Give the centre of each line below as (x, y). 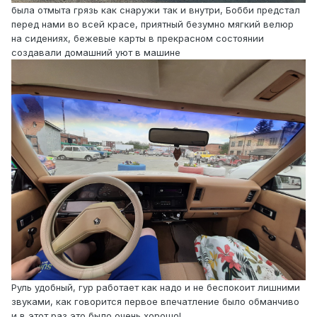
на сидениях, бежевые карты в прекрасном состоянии (138, 38)
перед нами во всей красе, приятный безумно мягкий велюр (152, 24)
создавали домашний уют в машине (96, 52)
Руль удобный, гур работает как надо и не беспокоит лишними (156, 287)
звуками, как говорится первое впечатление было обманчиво (155, 301)
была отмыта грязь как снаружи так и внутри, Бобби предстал (156, 10)
